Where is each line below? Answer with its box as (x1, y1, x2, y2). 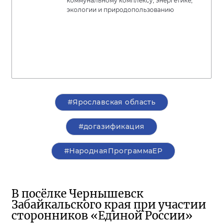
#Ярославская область (67, 98, 156, 107)
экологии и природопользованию (67, 6, 174, 13)
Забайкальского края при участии (11, 198, 206, 212)
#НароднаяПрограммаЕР (64, 146, 163, 155)
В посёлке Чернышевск (11, 187, 143, 201)
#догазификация (78, 122, 145, 131)
